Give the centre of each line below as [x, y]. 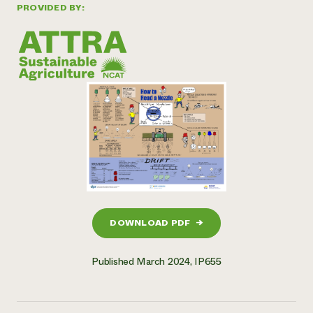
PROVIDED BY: [51, 8]
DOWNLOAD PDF [150, 223]
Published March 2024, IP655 [156, 261]
